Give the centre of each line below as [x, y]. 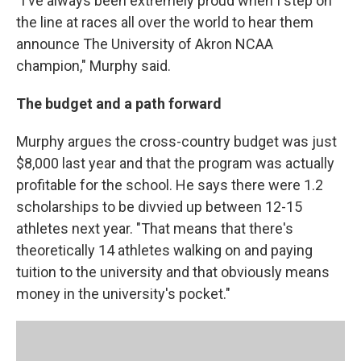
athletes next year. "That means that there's [155, 228]
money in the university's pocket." [123, 294]
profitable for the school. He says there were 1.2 [170, 185]
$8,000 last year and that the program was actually [175, 163]
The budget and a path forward [119, 104]
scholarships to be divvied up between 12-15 [159, 207]
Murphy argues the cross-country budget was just [176, 141]
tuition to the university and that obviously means [173, 272]
